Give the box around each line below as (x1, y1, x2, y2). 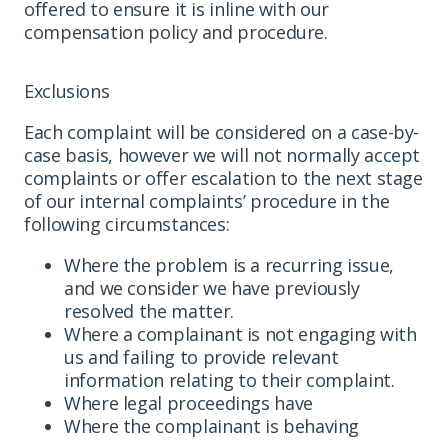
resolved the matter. (64, 298, 234, 323)
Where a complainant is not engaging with (64, 321, 417, 346)
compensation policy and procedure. (24, 19, 328, 44)
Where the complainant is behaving (64, 413, 360, 438)
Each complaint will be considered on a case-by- (24, 119, 420, 144)
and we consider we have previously (64, 275, 360, 300)
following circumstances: (24, 211, 230, 236)
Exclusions (24, 78, 110, 103)
